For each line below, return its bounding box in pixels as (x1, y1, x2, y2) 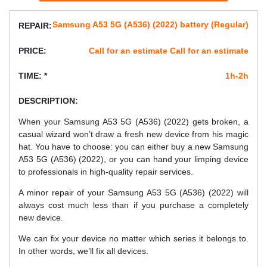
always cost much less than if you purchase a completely (18, 200, 249, 210)
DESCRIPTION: (18, 96, 78, 106)
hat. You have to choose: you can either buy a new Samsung (18, 142, 249, 152)
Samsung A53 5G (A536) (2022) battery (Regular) (52, 20, 249, 30)
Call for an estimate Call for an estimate (89, 46, 249, 56)
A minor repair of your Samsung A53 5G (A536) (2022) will (18, 188, 249, 198)
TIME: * (18, 71, 47, 81)
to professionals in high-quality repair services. (18, 167, 193, 177)
